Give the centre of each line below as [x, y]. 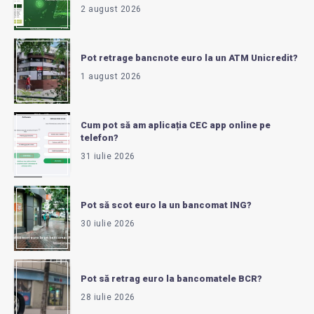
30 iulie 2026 [108, 223]
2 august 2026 [111, 9]
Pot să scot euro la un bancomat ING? [166, 205]
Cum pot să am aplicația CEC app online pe [176, 125]
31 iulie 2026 [108, 156]
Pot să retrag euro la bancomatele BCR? [171, 278]
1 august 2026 [111, 76]
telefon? [100, 137]
